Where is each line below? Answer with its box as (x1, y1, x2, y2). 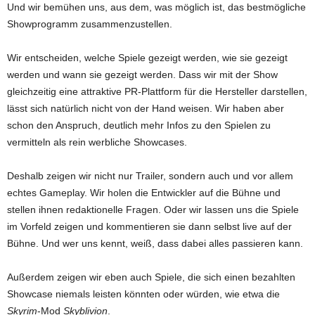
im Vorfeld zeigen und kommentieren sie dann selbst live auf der (7, 221, 292, 233)
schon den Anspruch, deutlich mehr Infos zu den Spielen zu (7, 120, 271, 131)
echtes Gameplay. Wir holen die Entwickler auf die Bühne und (7, 187, 281, 199)
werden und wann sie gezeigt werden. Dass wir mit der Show (7, 69, 278, 81)
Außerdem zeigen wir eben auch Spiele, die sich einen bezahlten (7, 271, 295, 283)
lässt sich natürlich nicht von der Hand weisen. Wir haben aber (7, 103, 284, 115)
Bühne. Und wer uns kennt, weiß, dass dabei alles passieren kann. (7, 238, 303, 250)
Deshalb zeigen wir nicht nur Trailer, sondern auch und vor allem (7, 170, 293, 182)
